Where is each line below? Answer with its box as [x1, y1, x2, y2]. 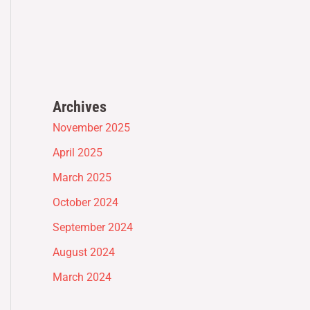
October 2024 [53, 196, 118, 210]
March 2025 [53, 171, 111, 185]
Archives [53, 98, 107, 116]
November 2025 [53, 121, 130, 135]
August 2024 [53, 246, 115, 259]
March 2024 [53, 271, 111, 284]
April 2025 [53, 146, 102, 160]
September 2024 [53, 221, 133, 235]
